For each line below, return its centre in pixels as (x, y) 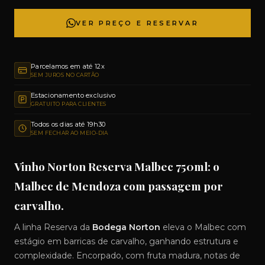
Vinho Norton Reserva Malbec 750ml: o (117, 166)
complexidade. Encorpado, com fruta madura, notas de (127, 256)
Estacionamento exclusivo (73, 95)
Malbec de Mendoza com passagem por (119, 186)
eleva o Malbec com (203, 227)
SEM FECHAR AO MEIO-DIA (70, 133)
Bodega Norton (126, 227)
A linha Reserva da (53, 227)
